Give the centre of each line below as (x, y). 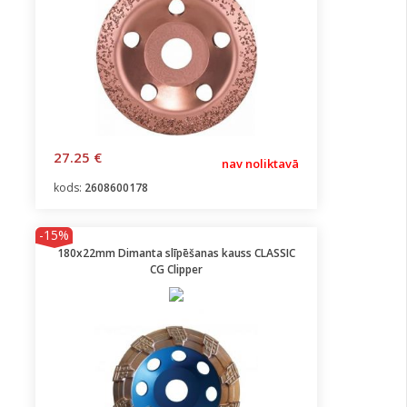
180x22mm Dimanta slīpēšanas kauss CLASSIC (176, 253)
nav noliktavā (260, 164)
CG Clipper (176, 269)
